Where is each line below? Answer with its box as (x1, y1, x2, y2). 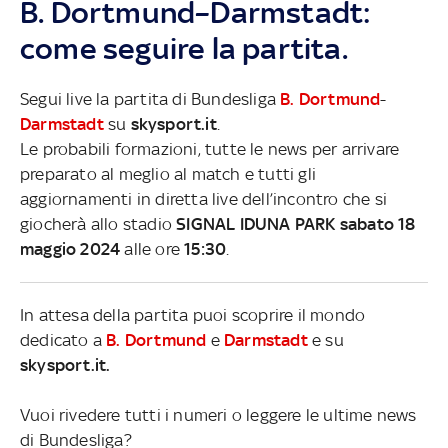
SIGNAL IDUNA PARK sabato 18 (176, 213, 416, 234)
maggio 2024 (20, 238, 121, 259)
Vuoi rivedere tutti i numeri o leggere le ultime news (20, 404, 417, 425)
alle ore (120, 238, 185, 259)
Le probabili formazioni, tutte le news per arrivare (20, 138, 400, 159)
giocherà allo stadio (20, 213, 177, 234)
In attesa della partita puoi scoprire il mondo (20, 304, 366, 325)
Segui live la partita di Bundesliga (20, 88, 281, 109)
